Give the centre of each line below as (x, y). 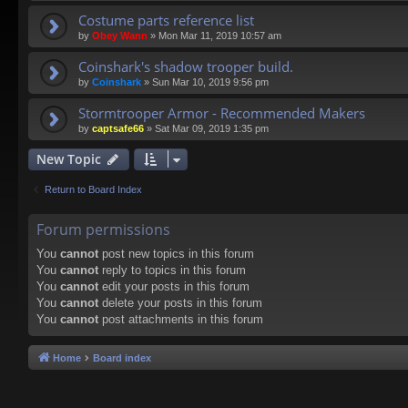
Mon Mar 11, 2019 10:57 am (220, 36)
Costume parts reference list (166, 20)
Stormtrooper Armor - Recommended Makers (222, 113)
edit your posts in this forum (174, 287)
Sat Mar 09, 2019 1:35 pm (212, 129)
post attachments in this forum (181, 320)
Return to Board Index (93, 190)
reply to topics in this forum (172, 270)
